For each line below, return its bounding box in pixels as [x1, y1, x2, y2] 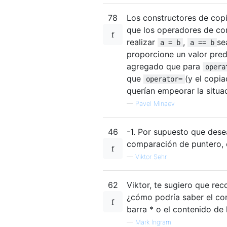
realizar [127, 36, 158, 47]
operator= [146, 74, 182, 83]
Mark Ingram [135, 218, 171, 226]
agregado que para [127, 61, 203, 71]
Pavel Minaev [135, 99, 175, 107]
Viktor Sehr [135, 153, 167, 161]
